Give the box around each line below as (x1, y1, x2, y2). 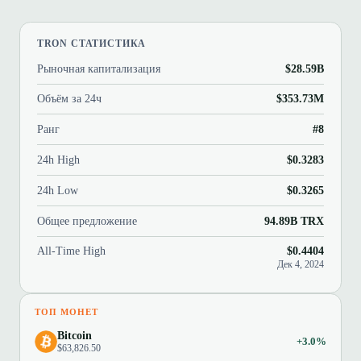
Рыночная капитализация (36, 61, 160, 75)
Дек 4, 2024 (277, 259, 325, 270)
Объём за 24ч (36, 92, 102, 106)
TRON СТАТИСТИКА (36, 37, 147, 49)
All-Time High (36, 244, 106, 258)
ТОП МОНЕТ (35, 307, 99, 317)
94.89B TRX (264, 214, 325, 227)
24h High (36, 153, 80, 167)
